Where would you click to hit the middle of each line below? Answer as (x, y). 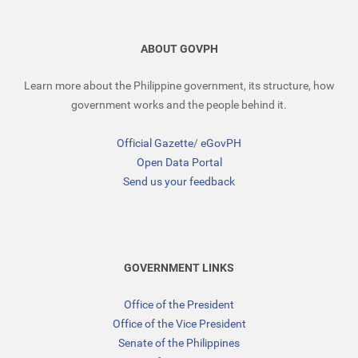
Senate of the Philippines (179, 342)
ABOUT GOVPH (179, 48)
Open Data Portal (179, 162)
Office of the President (179, 304)
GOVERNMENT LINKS (179, 267)
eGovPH (221, 143)
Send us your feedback (179, 181)
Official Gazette (155, 143)
